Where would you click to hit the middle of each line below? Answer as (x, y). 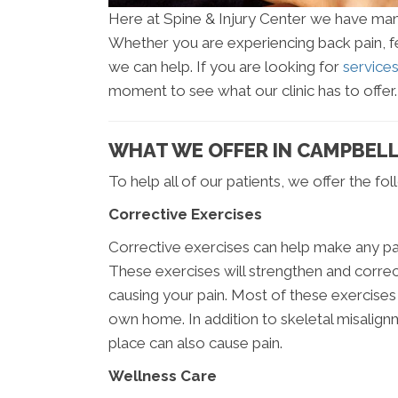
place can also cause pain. (195, 343)
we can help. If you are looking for (226, 67)
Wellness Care (163, 376)
